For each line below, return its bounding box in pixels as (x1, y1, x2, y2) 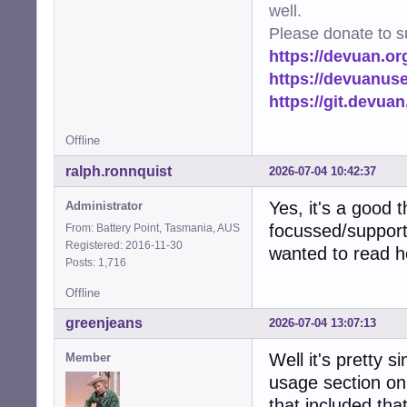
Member (65, 351, 111, 365)
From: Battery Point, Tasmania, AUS (65, 221, 240, 234)
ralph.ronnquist (65, 163, 172, 179)
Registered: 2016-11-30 (65, 238, 183, 252)
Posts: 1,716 (65, 255, 132, 269)
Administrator (65, 198, 143, 213)
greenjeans (65, 315, 143, 332)
